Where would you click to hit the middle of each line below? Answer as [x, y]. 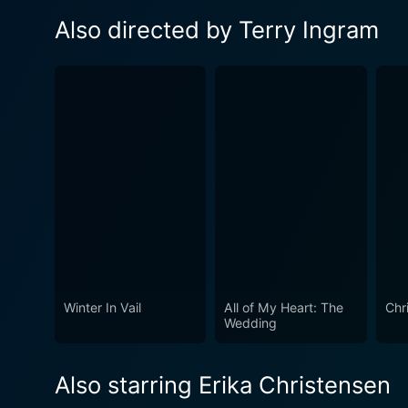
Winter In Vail [102, 308]
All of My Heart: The [284, 308]
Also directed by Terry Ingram [217, 29]
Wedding [251, 323]
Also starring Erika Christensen [223, 385]
